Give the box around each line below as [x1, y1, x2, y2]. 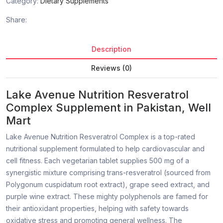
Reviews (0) [91, 64, 132, 73]
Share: [6, 15, 27, 24]
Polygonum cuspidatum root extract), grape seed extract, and [6, 180, 210, 189]
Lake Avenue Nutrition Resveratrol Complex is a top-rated [6, 132, 195, 141]
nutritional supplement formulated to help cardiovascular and [6, 144, 205, 153]
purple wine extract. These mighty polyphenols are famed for [6, 192, 208, 201]
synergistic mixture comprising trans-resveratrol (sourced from [6, 168, 211, 177]
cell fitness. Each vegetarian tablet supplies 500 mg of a [6, 156, 189, 165]
